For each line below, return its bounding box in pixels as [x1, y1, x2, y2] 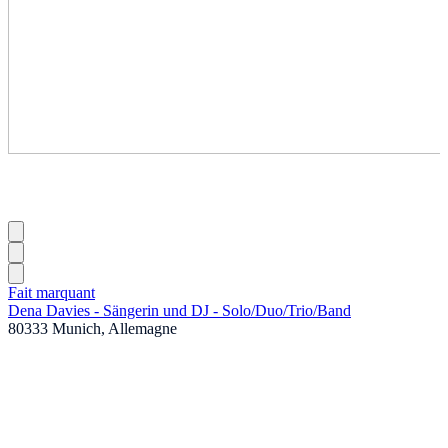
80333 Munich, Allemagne [8, 319, 177, 337]
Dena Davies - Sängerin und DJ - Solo [8, 301, 251, 319]
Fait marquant [8, 283, 95, 301]
